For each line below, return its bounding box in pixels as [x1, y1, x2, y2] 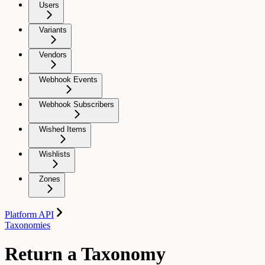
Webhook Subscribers [39, 99, 114, 109]
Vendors [39, 50, 67, 59]
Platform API [5, 209, 54, 219]
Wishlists [39, 149, 70, 159]
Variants [39, 25, 67, 34]
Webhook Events [39, 75, 98, 84]
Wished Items [39, 124, 86, 134]
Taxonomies [5, 219, 50, 230]
